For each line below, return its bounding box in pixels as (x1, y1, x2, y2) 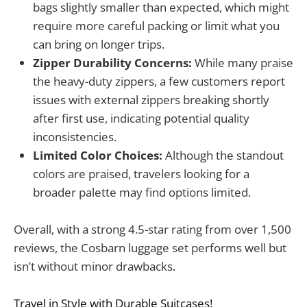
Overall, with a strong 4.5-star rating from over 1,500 (14, 221, 291, 237)
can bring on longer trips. (33, 36, 164, 52)
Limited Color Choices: (33, 147, 162, 163)
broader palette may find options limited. (33, 184, 251, 200)
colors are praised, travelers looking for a (33, 165, 249, 182)
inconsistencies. (33, 128, 116, 145)
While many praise (192, 54, 293, 71)
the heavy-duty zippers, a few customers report (33, 73, 285, 89)
